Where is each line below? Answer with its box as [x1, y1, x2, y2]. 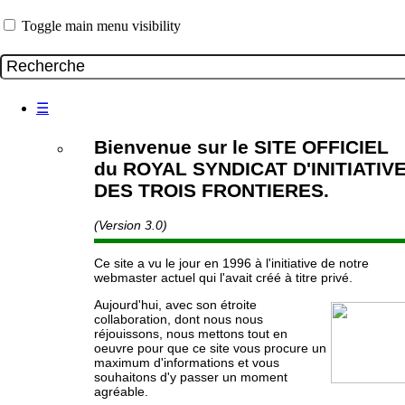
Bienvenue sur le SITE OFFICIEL [94, 137, 389, 158]
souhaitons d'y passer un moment [94, 369, 287, 384]
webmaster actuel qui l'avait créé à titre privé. [94, 269, 353, 285]
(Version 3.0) [94, 217, 167, 232]
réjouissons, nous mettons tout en [94, 325, 287, 341]
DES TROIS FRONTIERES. [94, 180, 329, 202]
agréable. [94, 383, 148, 399]
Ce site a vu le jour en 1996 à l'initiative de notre [94, 255, 369, 270]
